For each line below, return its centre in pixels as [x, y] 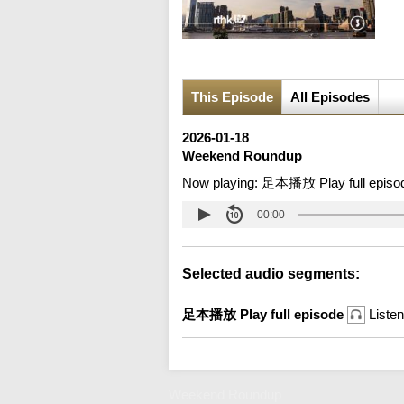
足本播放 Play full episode [265, 315]
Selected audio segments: [271, 274]
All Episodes [330, 97]
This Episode [232, 97]
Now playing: [222, 183]
